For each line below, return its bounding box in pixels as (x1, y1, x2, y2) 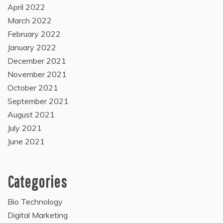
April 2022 (7, 2, 45, 12)
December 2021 (7, 56, 66, 66)
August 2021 (7, 110, 55, 120)
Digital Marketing (7, 210, 68, 221)
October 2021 (7, 83, 58, 93)
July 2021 (7, 123, 42, 133)
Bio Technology (7, 197, 63, 207)
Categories (7, 172, 67, 191)
